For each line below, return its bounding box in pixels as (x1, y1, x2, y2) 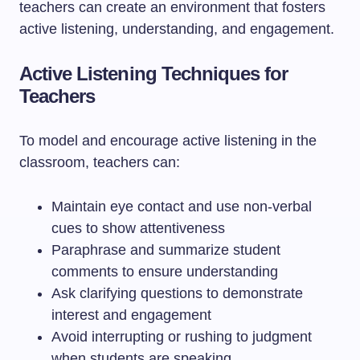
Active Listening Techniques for (19, 63, 288, 84)
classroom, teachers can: (19, 154, 180, 170)
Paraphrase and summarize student (51, 242, 280, 258)
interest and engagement (51, 307, 211, 323)
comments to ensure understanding (51, 264, 278, 280)
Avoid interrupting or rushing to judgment (51, 329, 312, 345)
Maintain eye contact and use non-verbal (51, 198, 312, 215)
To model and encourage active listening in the (19, 133, 317, 149)
